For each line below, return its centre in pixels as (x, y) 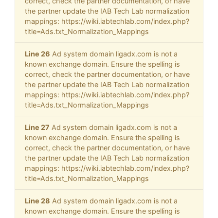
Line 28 (37, 201)
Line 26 (37, 54)
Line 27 (37, 127)
